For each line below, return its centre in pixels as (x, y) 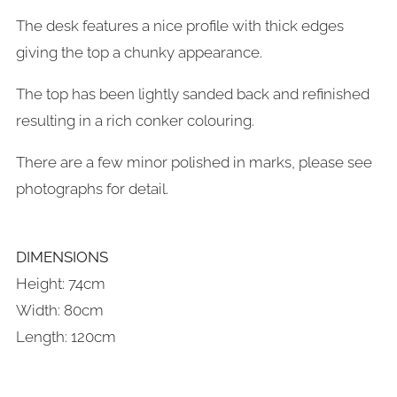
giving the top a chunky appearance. (139, 52)
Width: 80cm (60, 310)
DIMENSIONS (62, 257)
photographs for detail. (92, 189)
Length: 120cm (68, 337)
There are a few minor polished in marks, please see (194, 162)
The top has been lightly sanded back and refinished (193, 94)
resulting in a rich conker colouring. (135, 121)
